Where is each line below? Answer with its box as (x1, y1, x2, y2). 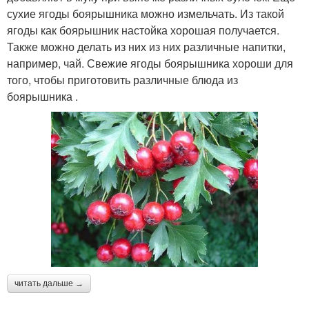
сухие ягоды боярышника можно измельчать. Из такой (7, 6, 284, 22)
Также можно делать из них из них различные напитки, (7, 39, 286, 55)
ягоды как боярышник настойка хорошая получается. (7, 22, 279, 39)
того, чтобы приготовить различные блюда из (7, 72, 238, 88)
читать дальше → (14, 278, 83, 288)
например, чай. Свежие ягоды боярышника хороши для (7, 55, 293, 72)
